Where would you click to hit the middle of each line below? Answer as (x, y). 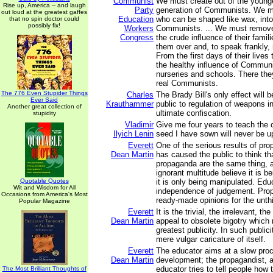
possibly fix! (44, 25)
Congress (137, 37)
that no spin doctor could (44, 19)
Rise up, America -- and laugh (44, 5)
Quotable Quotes (44, 181)
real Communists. (187, 83)
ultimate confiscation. (194, 113)
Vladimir (139, 125)
